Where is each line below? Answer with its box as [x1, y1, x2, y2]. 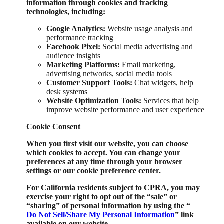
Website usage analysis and [105, 24, 193, 33]
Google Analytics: [46, 24, 105, 33]
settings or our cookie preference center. [26, 166, 161, 175]
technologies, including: [26, 7, 105, 16]
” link [175, 210, 194, 219]
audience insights [46, 51, 100, 60]
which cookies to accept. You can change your [26, 148, 180, 157]
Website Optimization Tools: [46, 96, 141, 105]
